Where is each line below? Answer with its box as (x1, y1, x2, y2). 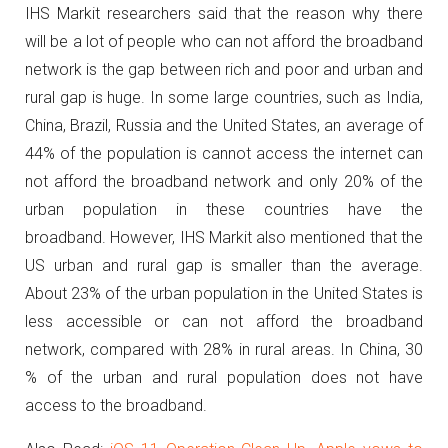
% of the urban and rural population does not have (25, 368, 423, 387)
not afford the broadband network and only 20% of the (25, 172, 423, 191)
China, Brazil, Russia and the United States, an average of (25, 116, 423, 135)
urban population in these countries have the (25, 200, 423, 219)
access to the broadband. (25, 396, 211, 415)
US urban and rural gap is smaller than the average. (25, 256, 423, 275)
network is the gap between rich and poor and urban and (25, 60, 423, 79)
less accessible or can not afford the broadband (25, 312, 423, 331)
